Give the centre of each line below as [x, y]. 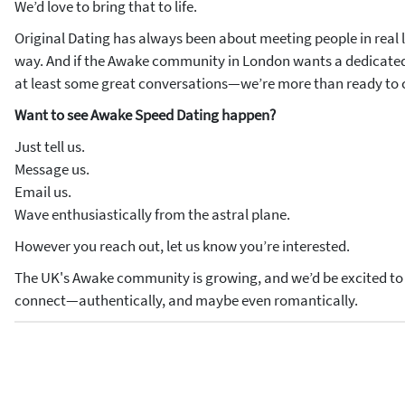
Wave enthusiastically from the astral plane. [152, 214]
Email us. [43, 192]
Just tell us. [50, 146]
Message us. [52, 169]
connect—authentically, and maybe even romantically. [186, 300]
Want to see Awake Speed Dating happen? [145, 115]
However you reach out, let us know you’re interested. [182, 246]
